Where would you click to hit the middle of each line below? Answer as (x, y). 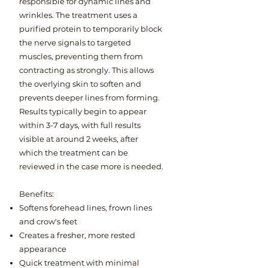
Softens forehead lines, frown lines (86, 208)
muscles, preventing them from (81, 56)
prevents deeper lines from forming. (90, 98)
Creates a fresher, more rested (77, 235)
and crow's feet (48, 221)
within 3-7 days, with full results (80, 125)
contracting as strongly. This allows (86, 70)
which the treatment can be (74, 153)
